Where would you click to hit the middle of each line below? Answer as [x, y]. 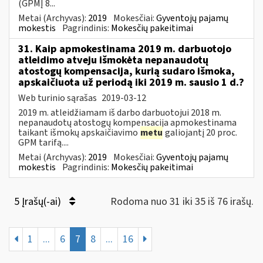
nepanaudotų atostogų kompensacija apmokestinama [127, 122]
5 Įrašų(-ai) [39, 201]
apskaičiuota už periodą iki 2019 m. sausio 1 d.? [131, 82]
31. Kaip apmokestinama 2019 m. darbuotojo [125, 49]
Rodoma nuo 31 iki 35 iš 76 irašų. [182, 201]
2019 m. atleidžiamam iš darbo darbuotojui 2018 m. [120, 112]
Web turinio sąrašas [58, 98]
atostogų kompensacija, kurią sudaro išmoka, [127, 71]
